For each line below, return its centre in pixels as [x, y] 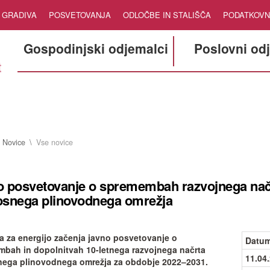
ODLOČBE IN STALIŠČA [167, 15]
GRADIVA [19, 15]
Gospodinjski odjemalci [96, 48]
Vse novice [54, 142]
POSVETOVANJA [80, 15]
